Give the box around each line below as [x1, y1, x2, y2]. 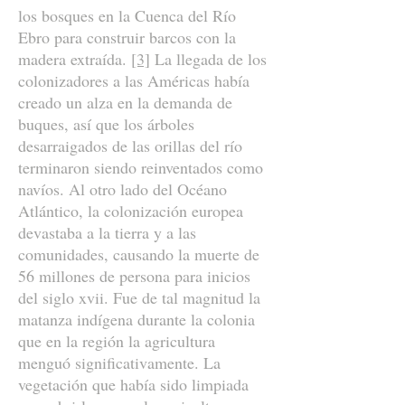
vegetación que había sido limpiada [18, 373, 249, 395]
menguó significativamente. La [18, 352, 221, 373]
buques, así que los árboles [18, 113, 194, 135]
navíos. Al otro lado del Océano [18, 178, 227, 200]
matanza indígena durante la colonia [18, 308, 255, 330]
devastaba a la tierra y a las [18, 221, 196, 243]
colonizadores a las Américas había [18, 70, 250, 91]
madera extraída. [18, 48, 131, 70]
